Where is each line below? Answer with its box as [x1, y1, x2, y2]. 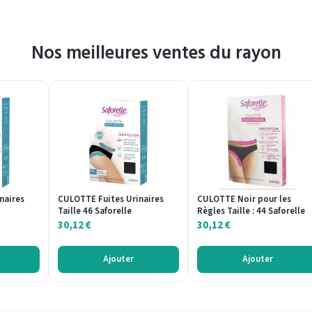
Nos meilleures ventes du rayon [31, 38, 281, 68]
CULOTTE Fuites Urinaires [58, 193, 164, 206]
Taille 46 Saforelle [58, 205, 132, 218]
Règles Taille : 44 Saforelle [197, 205, 305, 218]
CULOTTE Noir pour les [197, 193, 291, 206]
